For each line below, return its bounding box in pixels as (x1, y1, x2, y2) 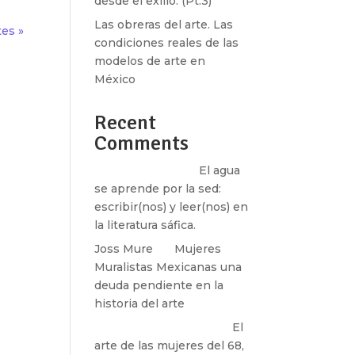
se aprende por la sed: (94, 181, 222, 196)
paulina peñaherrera (94, 320, 212, 334)
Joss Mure (94, 242, 154, 256)
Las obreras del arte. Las (94, 17, 234, 32)
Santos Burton (94, 163, 178, 177)
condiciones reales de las (94, 36, 239, 50)
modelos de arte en (94, 54, 206, 68)
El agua (199, 163, 241, 177)
